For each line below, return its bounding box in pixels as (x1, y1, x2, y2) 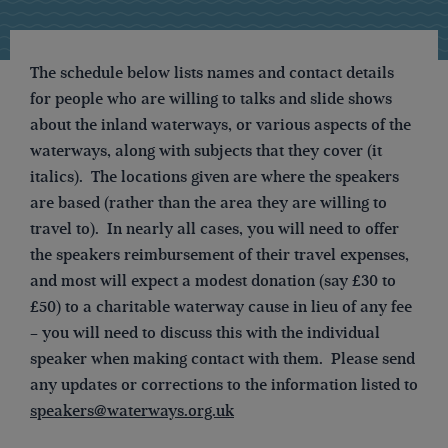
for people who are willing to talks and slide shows (30, 88, 392, 109)
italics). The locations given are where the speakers (30, 166, 399, 187)
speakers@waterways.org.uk (30, 400, 234, 421)
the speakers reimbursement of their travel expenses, (30, 244, 409, 265)
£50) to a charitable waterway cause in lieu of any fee (30, 296, 412, 317)
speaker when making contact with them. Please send (30, 348, 415, 369)
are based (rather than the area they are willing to (30, 192, 387, 213)
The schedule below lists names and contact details (30, 62, 394, 83)
